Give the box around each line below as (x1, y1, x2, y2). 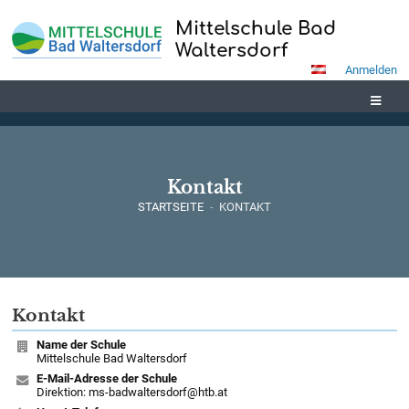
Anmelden (344, 62, 397, 77)
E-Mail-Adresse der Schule (36, 371, 177, 385)
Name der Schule (36, 338, 126, 352)
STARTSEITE (137, 199, 204, 214)
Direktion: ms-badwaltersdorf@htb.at (36, 384, 227, 399)
